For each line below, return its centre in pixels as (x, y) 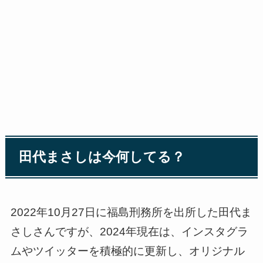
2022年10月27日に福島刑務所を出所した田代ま (131, 212)
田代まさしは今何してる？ (102, 157)
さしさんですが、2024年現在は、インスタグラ (129, 231)
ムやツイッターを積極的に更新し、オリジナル (127, 251)
